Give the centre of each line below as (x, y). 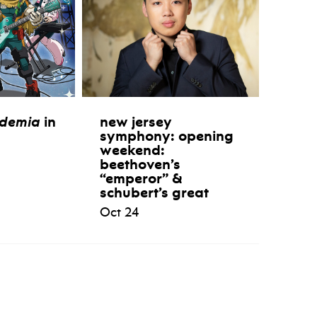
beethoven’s (140, 165)
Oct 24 (119, 213)
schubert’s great (154, 193)
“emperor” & (141, 179)
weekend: (132, 150)
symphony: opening (166, 136)
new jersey (136, 122)
